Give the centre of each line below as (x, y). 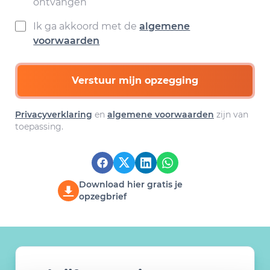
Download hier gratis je (131, 184)
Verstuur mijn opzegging (135, 80)
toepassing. (39, 127)
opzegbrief (103, 196)
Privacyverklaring (54, 115)
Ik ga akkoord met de (86, 26)
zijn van (231, 115)
